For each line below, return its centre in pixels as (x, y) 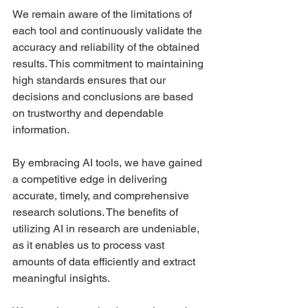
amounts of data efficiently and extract (105, 261)
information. (41, 129)
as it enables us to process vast (90, 245)
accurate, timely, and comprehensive (102, 195)
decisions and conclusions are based (104, 96)
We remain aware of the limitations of (103, 14)
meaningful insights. (61, 278)
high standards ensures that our (90, 80)
